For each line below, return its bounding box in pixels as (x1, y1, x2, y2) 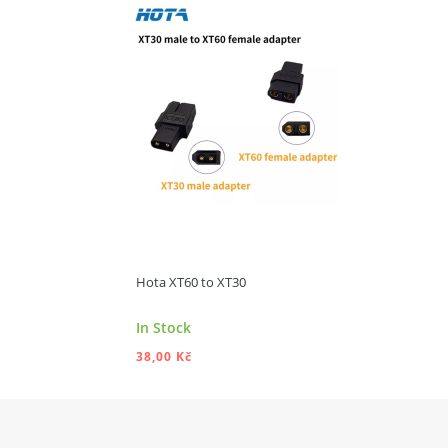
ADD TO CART (215, 14, 300, 30)
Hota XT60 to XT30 (136, 272, 246, 291)
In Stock (136, 317, 191, 337)
